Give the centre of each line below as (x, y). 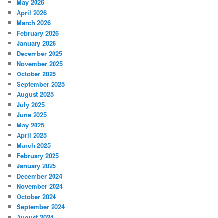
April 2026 (32, 13)
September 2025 (41, 84)
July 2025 (31, 105)
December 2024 (40, 176)
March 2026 (34, 23)
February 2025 (38, 156)
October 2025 (36, 74)
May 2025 (31, 125)
